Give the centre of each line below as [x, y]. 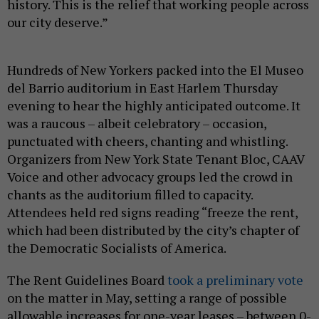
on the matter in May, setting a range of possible [147, 298]
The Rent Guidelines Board [87, 280]
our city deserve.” [58, 22]
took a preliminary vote [235, 280]
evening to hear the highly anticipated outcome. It [154, 106]
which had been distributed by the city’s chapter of [153, 230]
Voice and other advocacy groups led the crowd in [150, 177]
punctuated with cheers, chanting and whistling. [147, 141]
